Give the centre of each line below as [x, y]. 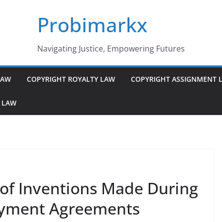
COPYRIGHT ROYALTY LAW [71, 79]
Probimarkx [92, 25]
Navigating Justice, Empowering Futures [111, 49]
